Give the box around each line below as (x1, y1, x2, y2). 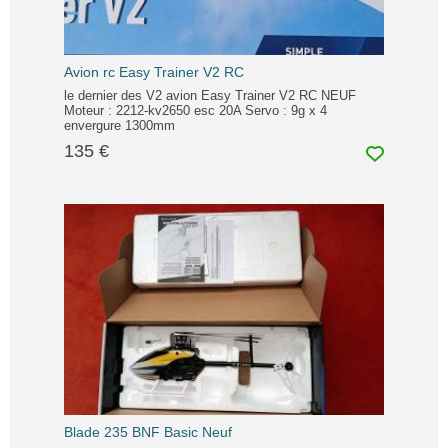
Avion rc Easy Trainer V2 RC (64, 64, 244, 81)
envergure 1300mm (64, 118, 175, 134)
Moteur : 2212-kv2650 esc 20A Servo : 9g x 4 (64, 103, 327, 119)
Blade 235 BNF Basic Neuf (202, 424, 232, 441)
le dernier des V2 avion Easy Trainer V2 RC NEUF (64, 88, 356, 104)
